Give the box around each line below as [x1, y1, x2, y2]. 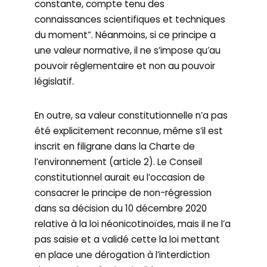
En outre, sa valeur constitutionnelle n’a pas [35, 109, 228, 122]
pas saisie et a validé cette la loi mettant [35, 233, 221, 246]
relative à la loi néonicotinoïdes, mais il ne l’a [35, 218, 231, 230]
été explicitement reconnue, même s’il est [35, 125, 223, 137]
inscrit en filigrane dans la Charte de [35, 140, 195, 153]
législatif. [35, 75, 74, 88]
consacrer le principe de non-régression [35, 187, 212, 199]
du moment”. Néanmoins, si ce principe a [35, 29, 216, 41]
